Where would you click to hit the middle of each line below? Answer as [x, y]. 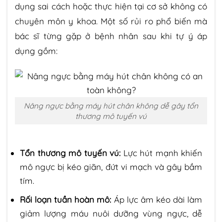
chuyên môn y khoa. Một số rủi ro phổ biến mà [111, 21]
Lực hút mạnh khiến [161, 153]
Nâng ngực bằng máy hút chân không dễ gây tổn [111, 106]
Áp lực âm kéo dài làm [157, 199]
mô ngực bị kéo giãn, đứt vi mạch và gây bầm [111, 166]
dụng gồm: [36, 51]
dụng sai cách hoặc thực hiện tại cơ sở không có [111, 6]
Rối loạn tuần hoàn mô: [66, 199]
